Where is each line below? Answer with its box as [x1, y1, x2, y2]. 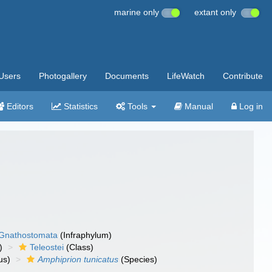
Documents [105, 71, 149, 81]
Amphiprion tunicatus [38, 254, 119, 264]
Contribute [223, 71, 263, 81]
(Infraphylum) [58, 230, 112, 240]
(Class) [64, 242, 94, 252]
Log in [237, 101, 263, 111]
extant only [194, 7, 241, 17]
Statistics [61, 101, 98, 111]
